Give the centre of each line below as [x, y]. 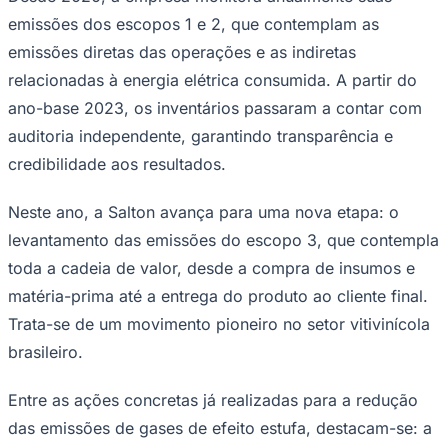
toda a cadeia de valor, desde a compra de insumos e [211, 267]
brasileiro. [45, 351]
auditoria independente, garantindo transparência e [200, 135]
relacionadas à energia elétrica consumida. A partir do [212, 79]
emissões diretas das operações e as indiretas [182, 51]
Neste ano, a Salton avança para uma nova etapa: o [203, 211]
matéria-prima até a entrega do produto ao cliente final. [218, 295]
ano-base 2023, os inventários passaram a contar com [215, 107]
